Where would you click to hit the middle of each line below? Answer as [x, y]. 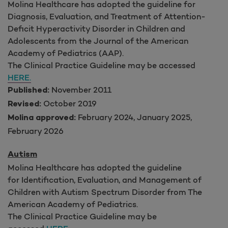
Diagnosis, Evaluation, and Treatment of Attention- [107, 16]
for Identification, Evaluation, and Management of [105, 179]
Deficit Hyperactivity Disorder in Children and [96, 28]
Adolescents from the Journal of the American [98, 40]
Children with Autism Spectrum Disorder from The [105, 192]
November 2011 [80, 89]
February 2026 [36, 131]
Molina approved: [42, 118]
